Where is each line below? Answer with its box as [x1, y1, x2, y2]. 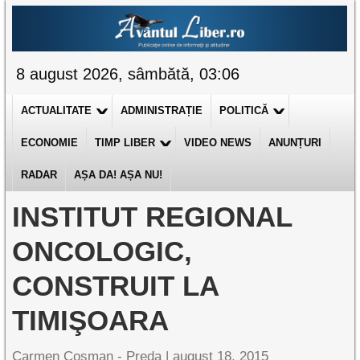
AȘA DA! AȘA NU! [74, 169, 163, 181]
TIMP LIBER [95, 137, 156, 149]
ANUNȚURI [268, 137, 322, 149]
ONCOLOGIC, [12, 235, 193, 267]
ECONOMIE [21, 137, 79, 149]
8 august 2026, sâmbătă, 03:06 [16, 65, 240, 83]
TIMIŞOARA [12, 305, 170, 336]
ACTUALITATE [21, 104, 92, 117]
